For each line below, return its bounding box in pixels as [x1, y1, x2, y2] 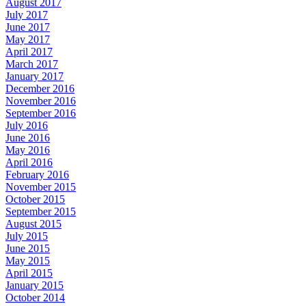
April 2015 [5, 266, 53, 279]
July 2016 [5, 119, 48, 131]
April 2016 [5, 156, 53, 168]
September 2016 [5, 107, 76, 119]
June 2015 [5, 242, 50, 254]
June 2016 [5, 131, 50, 143]
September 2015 [5, 205, 76, 217]
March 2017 [5, 57, 58, 70]
